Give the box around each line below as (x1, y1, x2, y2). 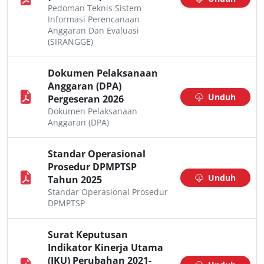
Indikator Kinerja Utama (48, 241, 163, 254)
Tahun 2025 (48, 173, 102, 186)
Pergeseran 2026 (48, 93, 124, 105)
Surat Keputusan (48, 228, 128, 241)
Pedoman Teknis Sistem (48, 2, 141, 14)
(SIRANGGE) (48, 36, 93, 47)
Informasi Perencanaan (48, 14, 140, 25)
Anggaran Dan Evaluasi (48, 25, 139, 36)
